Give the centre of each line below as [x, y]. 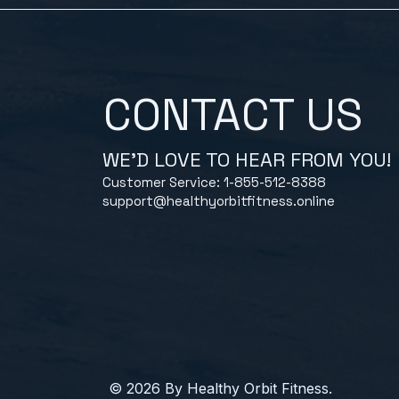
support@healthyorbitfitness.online [219, 201]
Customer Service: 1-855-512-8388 [216, 183]
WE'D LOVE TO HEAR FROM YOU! [247, 160]
